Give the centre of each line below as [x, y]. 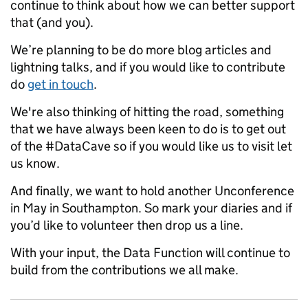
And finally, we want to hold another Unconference [152, 191]
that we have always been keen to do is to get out [148, 129]
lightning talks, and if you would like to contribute [148, 67]
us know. [35, 164]
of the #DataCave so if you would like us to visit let [151, 146]
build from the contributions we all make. [124, 270]
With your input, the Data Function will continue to [150, 253]
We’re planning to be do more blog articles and [141, 50]
